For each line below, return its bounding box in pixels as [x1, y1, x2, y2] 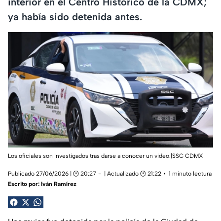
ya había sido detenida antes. [8, 10, 142, 23]
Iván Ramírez [41, 181, 76, 188]
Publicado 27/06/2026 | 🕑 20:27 [8, 170, 96, 178]
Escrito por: [8, 181, 41, 188]
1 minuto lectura [169, 170, 212, 178]
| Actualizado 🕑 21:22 [104, 170, 161, 178]
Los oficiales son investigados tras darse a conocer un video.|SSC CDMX [8, 152, 203, 160]
